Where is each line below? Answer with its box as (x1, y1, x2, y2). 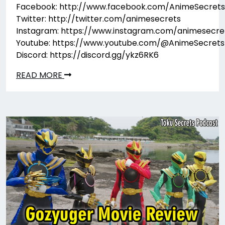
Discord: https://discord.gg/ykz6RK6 (16, 49, 159, 61)
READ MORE (16, 69, 64, 81)
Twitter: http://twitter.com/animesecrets (16, 13, 181, 25)
